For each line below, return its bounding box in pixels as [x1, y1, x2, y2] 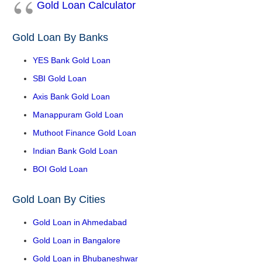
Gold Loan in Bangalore [33, 236, 120, 246]
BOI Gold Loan [33, 164, 88, 174]
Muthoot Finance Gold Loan [33, 128, 136, 138]
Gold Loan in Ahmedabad [33, 218, 127, 227]
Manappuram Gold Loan [33, 110, 123, 120]
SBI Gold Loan [33, 74, 87, 84]
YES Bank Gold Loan [33, 56, 111, 65]
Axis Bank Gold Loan [33, 92, 110, 102]
